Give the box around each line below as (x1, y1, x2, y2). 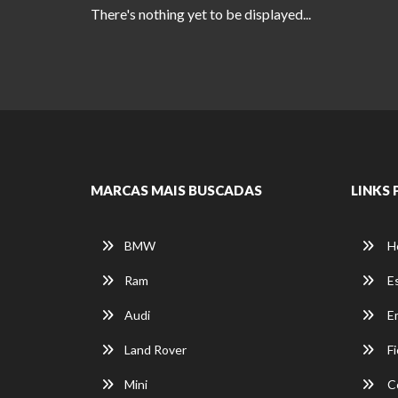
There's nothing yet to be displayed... (91, 5, 311, 23)
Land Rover (124, 342, 187, 358)
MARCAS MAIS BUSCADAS (91, 182, 262, 199)
